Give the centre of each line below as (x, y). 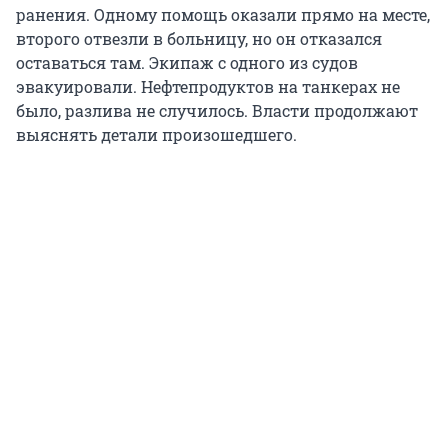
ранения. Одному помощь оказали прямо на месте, (223, 15)
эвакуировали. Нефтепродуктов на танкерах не (208, 87)
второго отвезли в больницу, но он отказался (199, 39)
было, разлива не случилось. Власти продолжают (217, 111)
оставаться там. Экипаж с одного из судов (187, 63)
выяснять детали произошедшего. (156, 135)
